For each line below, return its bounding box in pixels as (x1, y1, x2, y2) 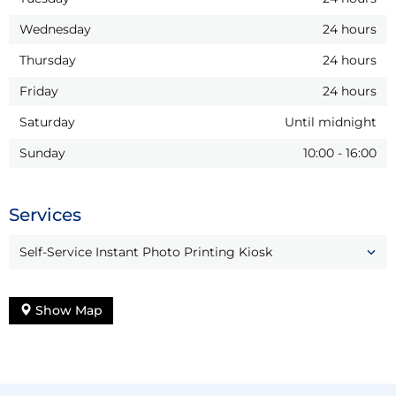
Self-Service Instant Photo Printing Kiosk (19, 243, 272, 260)
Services (9, 203, 81, 225)
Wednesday (19, 20, 91, 37)
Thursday (19, 51, 76, 68)
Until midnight (285, 113, 377, 130)
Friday (19, 82, 58, 99)
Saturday (19, 113, 75, 130)
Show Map (32, 301, 103, 318)
